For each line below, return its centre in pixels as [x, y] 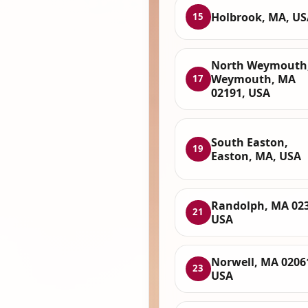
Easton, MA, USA [256, 156]
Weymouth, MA [253, 79]
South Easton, [249, 142]
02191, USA [240, 93]
